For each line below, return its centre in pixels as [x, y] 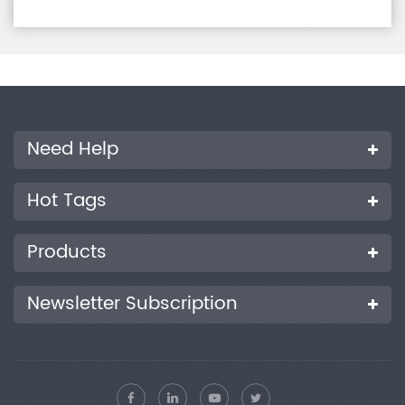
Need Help [73, 149]
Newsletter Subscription [132, 304]
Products [67, 252]
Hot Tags [67, 201]
